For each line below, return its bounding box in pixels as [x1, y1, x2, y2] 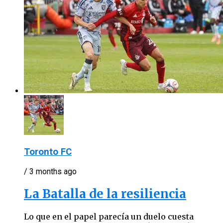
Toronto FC [24, 146, 72, 157]
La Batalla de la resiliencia [24, 186, 186, 202]
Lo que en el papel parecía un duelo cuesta [24, 212, 194, 222]
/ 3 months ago [24, 167, 77, 177]
